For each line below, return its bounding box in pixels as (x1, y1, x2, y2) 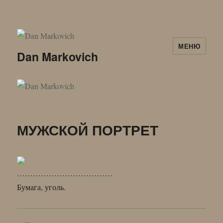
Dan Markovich (17, 48, 99, 65)
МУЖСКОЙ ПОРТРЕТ (17, 119, 159, 140)
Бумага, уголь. (17, 181, 66, 192)
